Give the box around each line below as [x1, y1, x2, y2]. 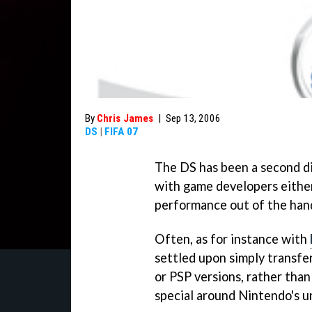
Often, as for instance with [155, 231, 310, 247]
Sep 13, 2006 [166, 112, 221, 125]
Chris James [97, 112, 153, 125]
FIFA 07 [104, 125, 138, 138]
